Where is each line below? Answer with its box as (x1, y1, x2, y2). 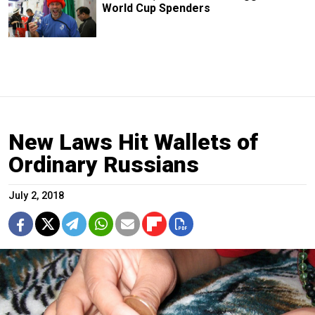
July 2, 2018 (8, 189, 64, 202)
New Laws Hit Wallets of (8, 128, 258, 155)
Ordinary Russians (8, 150, 199, 178)
